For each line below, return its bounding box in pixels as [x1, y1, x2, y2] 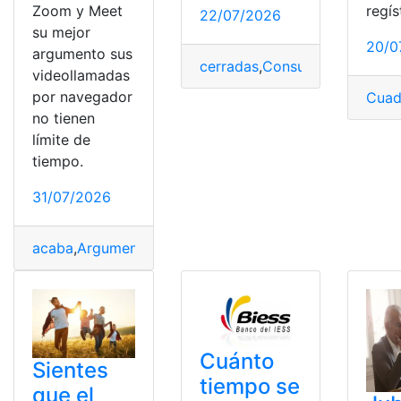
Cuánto [199, 348, 274, 375]
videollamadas [32, 66, 130, 85]
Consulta [261, 57, 322, 76]
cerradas [199, 57, 259, 76]
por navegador [32, 88, 132, 107]
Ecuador [325, 57, 382, 76]
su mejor [32, 23, 90, 42]
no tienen [32, 109, 95, 128]
